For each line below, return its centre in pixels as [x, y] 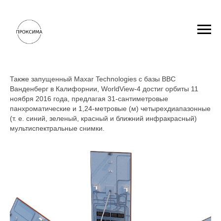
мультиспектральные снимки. [57, 128]
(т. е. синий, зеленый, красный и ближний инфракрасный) [103, 118]
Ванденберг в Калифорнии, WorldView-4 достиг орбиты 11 [104, 89]
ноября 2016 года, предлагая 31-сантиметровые [89, 99]
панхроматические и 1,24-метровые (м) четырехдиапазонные [110, 109]
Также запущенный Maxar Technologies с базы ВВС [93, 79]
